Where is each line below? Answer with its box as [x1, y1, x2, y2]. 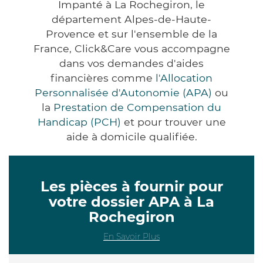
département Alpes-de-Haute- [52, 12, 211, 25]
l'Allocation [156, 71, 213, 84]
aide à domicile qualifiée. [66, 130, 197, 143]
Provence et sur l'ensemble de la [46, 27, 217, 40]
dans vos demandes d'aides [59, 56, 204, 69]
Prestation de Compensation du [53, 100, 221, 113]
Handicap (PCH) [37, 115, 121, 128]
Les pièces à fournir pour [40, 177, 223, 195]
